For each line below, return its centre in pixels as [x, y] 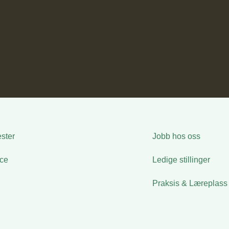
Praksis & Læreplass [190, 183]
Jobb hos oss [176, 136]
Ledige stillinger [181, 159]
